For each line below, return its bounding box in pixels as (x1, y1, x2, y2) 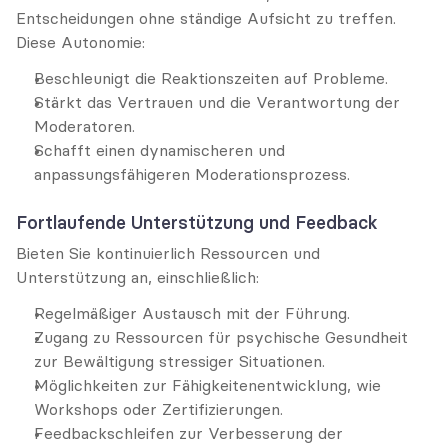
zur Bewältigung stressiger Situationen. (34, 351, 325, 371)
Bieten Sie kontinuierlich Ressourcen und (16, 243, 320, 263)
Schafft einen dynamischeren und (34, 140, 285, 160)
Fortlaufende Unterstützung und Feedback (16, 211, 378, 234)
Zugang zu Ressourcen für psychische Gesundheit (34, 327, 408, 347)
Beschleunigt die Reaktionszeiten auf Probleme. (34, 68, 388, 88)
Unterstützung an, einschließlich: (16, 267, 259, 287)
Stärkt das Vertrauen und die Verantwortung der (34, 92, 400, 112)
